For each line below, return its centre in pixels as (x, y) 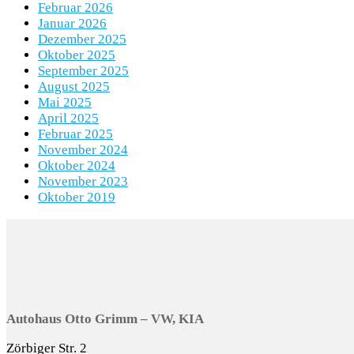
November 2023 (83, 182)
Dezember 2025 (82, 40)
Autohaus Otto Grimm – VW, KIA (105, 319)
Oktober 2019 (77, 198)
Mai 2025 (65, 103)
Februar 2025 (75, 134)
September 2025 (83, 71)
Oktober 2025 (77, 55)
